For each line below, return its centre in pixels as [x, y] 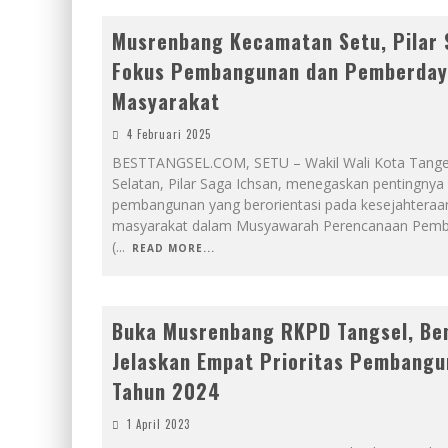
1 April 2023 [158, 424]
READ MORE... [173, 248]
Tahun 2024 [169, 391]
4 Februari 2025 [169, 134]
